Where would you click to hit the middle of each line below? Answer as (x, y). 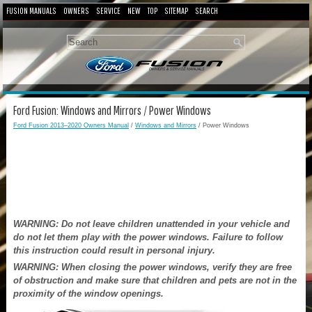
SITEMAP (176, 11)
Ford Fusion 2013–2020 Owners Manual (71, 125)
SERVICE (108, 11)
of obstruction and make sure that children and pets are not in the (155, 280)
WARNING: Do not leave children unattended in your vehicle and (151, 224)
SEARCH (206, 11)
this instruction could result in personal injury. (114, 250)
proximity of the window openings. (88, 293)
